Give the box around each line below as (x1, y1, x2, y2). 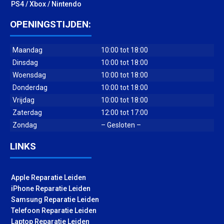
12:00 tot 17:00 (101, 108, 148, 117)
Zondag (12, 121, 37, 129)
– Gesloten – (101, 121, 141, 129)
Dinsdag (12, 58, 38, 67)
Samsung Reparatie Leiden (11, 195, 99, 204)
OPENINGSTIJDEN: (10, 18, 91, 30)
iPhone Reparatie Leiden (11, 184, 90, 193)
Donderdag (12, 83, 47, 92)
